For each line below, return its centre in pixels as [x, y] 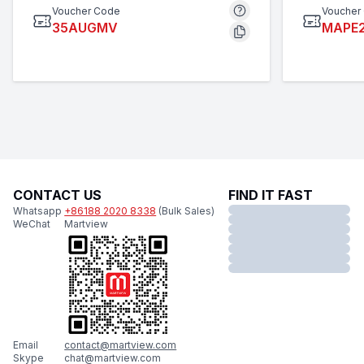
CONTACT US [57, 195]
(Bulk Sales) [187, 211]
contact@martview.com [121, 344]
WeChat [32, 224]
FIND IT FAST [270, 195]
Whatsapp [37, 211]
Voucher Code [86, 11]
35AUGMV [85, 28]
